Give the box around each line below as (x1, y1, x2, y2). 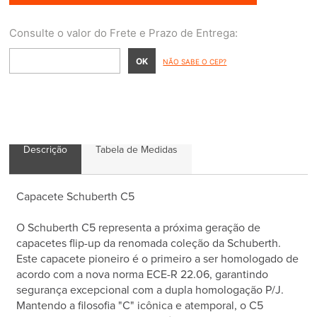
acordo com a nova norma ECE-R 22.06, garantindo (16, 269, 269, 281)
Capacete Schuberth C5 (16, 191, 135, 203)
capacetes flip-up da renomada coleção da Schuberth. (16, 238, 282, 250)
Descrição (23, 145, 68, 156)
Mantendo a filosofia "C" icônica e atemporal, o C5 (16, 300, 264, 312)
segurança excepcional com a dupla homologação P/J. (16, 284, 284, 296)
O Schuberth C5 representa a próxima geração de (16, 222, 261, 234)
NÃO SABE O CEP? (163, 57, 227, 67)
